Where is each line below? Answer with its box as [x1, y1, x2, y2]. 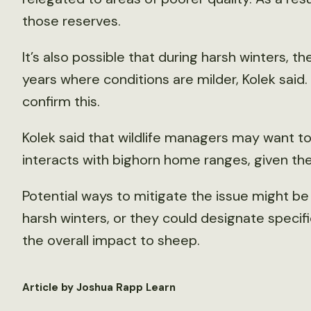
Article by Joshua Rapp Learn [22, 280, 176, 294]
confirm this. [22, 92, 100, 110]
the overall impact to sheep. [22, 231, 200, 249]
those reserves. [22, 12, 121, 30]
